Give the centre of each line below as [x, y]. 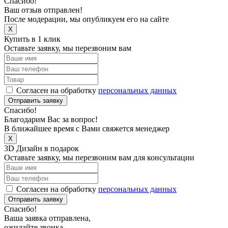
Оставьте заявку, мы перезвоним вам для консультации [99, 158]
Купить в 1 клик [32, 39]
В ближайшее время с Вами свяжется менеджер [87, 129]
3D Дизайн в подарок [41, 148]
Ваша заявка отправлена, [47, 218]
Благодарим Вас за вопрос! [51, 119]
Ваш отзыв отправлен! [43, 10]
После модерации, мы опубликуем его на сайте [87, 19]
